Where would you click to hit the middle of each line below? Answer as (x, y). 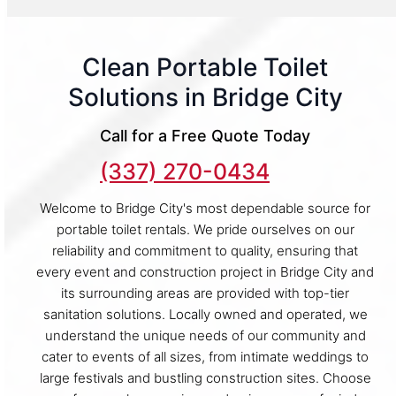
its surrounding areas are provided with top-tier (205, 293)
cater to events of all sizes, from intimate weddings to (205, 356)
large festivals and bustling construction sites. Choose (205, 377)
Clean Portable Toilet (205, 67)
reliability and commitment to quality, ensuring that (205, 250)
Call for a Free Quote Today (205, 135)
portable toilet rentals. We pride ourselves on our (205, 229)
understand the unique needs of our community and (205, 335)
